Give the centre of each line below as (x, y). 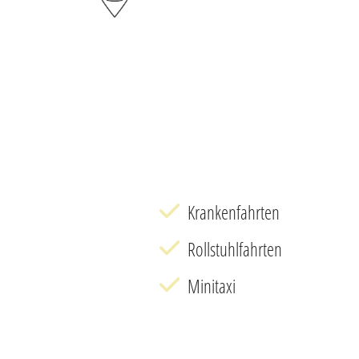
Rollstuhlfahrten (235, 249)
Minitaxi (212, 286)
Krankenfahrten (234, 212)
